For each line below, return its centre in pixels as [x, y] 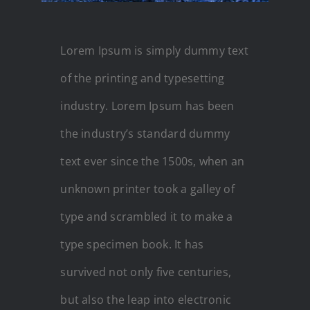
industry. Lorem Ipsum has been [147, 106]
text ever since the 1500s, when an [153, 162]
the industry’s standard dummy [145, 134]
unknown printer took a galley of [147, 189]
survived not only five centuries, [146, 272]
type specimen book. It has [132, 245]
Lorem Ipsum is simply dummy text [154, 51]
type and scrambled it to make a [147, 217]
